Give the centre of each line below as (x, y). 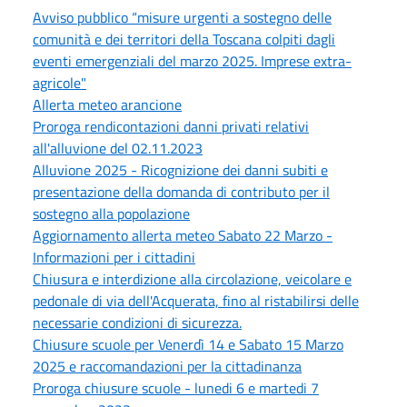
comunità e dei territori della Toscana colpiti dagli (184, 39)
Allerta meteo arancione (107, 104)
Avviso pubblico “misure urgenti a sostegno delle (182, 17)
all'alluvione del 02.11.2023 (118, 148)
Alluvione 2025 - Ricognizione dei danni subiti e (180, 169)
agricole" (60, 82)
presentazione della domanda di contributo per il (181, 191)
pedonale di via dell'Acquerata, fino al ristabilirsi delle (196, 300)
